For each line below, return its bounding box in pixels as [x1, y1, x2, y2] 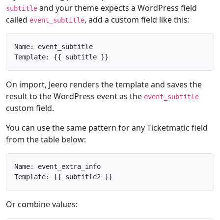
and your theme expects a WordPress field [37, 2, 197, 13]
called [6, 14, 29, 25]
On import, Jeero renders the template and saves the [6, 79, 202, 90]
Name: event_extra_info [14, 163, 101, 170]
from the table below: [6, 134, 86, 145]
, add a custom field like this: [84, 14, 190, 25]
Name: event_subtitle [14, 43, 93, 51]
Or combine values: [6, 199, 78, 210]
